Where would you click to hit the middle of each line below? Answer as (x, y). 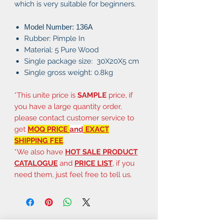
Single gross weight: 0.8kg (69, 72)
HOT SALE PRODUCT (101, 152)
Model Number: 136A (58, 27)
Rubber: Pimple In (55, 38)
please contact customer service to (74, 118)
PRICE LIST (93, 163)
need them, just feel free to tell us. (73, 174)
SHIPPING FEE (39, 140)
